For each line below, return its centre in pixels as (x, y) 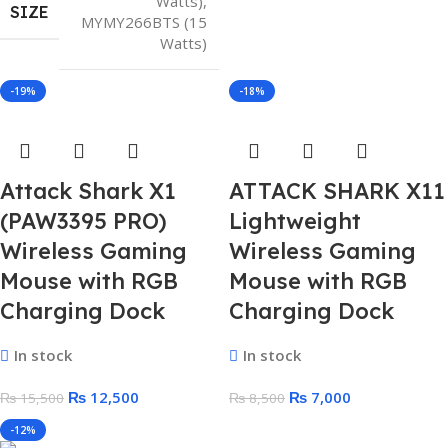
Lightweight (295, 221)
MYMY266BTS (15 (144, 22)
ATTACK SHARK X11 (337, 191)
